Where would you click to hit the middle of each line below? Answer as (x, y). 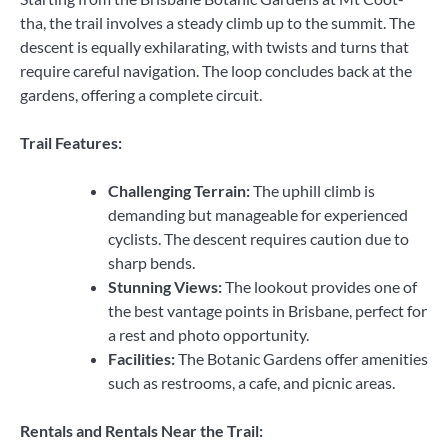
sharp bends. (151, 263)
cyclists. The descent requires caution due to (258, 239)
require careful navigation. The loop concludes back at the (216, 71)
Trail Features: (71, 143)
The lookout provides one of (319, 287)
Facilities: (141, 359)
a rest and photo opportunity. (208, 335)
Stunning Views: (165, 287)
